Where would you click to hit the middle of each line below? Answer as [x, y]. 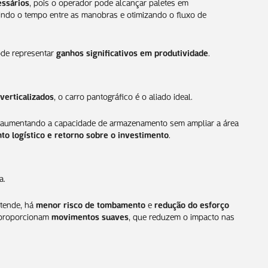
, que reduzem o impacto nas [182, 216]
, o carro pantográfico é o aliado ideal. [123, 95]
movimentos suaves [90, 216]
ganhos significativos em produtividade [132, 52]
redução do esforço [192, 204]
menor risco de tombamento [91, 204]
